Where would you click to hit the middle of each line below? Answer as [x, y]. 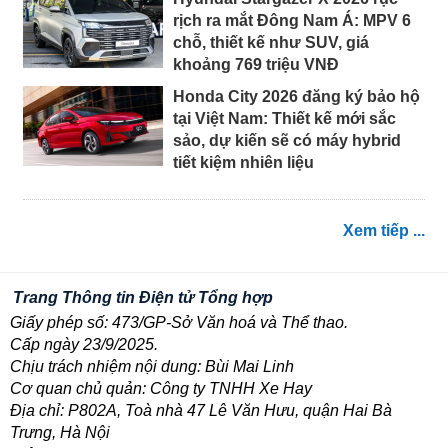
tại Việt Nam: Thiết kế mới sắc [284, 118]
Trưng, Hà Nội [60, 432]
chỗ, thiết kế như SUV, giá [271, 42]
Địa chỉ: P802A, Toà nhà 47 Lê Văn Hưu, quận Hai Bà [201, 410]
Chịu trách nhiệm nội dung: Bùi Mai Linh [152, 366]
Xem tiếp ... [384, 230]
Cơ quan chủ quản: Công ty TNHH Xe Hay [161, 388]
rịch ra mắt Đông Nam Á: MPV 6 [292, 20]
